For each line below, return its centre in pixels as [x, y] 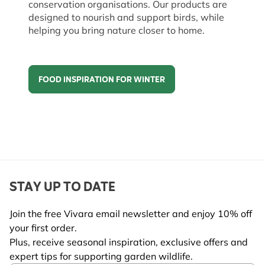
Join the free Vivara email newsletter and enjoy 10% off [131, 213]
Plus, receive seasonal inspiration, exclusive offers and [129, 242]
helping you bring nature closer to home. [118, 30]
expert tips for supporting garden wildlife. [101, 256]
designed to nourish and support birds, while [126, 17]
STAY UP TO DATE [62, 188]
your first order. [43, 227]
